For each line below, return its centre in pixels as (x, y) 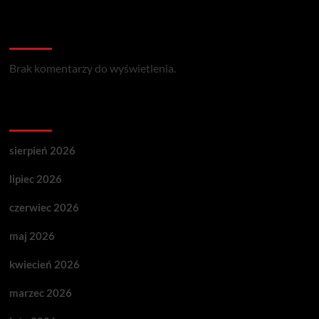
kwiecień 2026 (44, 264)
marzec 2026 (40, 292)
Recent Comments (68, 35)
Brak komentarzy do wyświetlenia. (92, 68)
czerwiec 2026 (44, 207)
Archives (37, 116)
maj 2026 (32, 235)
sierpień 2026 (42, 150)
